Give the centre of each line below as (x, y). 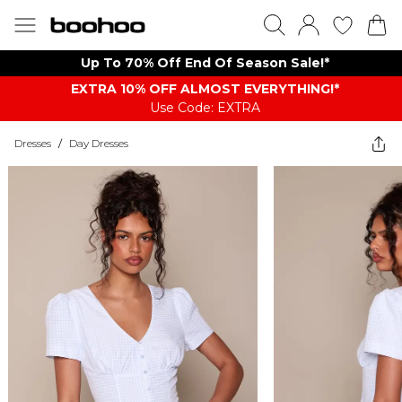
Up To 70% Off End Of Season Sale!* (205, 63)
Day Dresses (99, 143)
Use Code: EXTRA (205, 108)
